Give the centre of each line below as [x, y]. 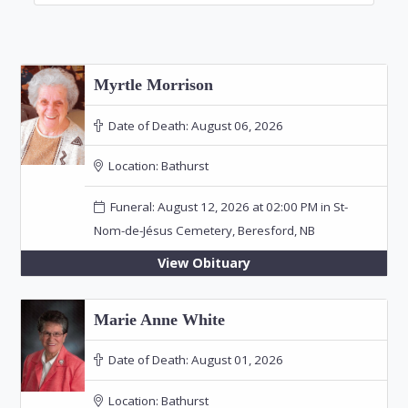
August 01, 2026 [235, 360]
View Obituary [204, 262]
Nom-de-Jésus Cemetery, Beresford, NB [204, 230]
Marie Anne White [159, 319]
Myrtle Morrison [153, 85]
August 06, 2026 [235, 125]
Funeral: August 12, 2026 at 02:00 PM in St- [226, 206]
